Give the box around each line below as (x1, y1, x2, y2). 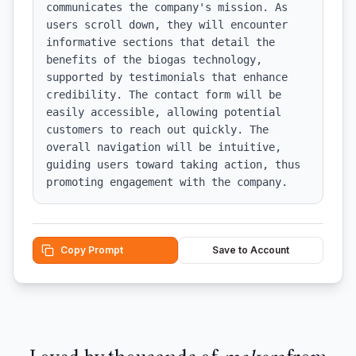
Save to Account (212, 244, 289, 256)
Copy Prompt (60, 244, 123, 256)
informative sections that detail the (46, 36, 275, 48)
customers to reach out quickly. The (46, 123, 269, 136)
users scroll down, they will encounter (46, 18, 288, 31)
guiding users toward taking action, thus (46, 158, 300, 171)
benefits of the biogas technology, (46, 53, 262, 66)
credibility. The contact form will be (46, 88, 281, 101)
